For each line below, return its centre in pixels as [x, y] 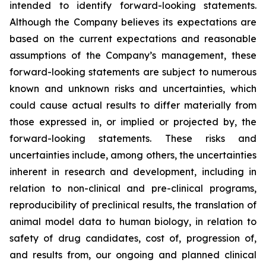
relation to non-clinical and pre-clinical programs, [133, 188]
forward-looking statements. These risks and [133, 138]
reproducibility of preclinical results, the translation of [133, 205]
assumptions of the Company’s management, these [133, 55]
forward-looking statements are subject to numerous [133, 72]
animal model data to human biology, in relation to [133, 221]
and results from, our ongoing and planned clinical [133, 255]
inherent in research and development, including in [133, 172]
